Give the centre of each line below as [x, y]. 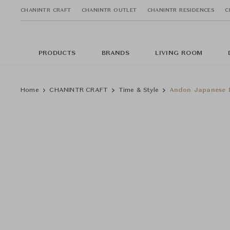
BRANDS [115, 53]
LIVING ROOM [179, 53]
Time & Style [139, 90]
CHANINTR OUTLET [109, 10]
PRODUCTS [57, 53]
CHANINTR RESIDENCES [181, 10]
